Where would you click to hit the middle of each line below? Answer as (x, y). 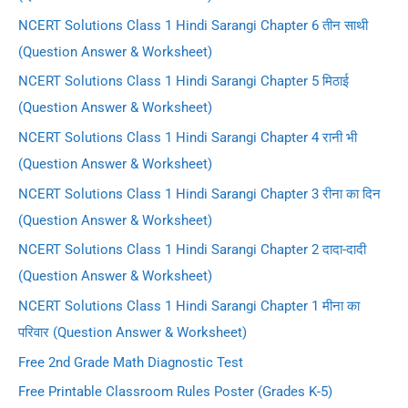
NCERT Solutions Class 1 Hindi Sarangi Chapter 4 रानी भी (188, 137)
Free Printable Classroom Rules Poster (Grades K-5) (175, 392)
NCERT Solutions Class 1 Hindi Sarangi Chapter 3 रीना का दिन (199, 194)
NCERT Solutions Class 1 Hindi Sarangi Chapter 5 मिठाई (184, 82)
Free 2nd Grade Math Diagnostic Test (131, 362)
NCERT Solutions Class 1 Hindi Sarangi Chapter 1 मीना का (189, 306)
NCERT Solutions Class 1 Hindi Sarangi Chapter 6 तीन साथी (193, 25)
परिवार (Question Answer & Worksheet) (133, 332)
